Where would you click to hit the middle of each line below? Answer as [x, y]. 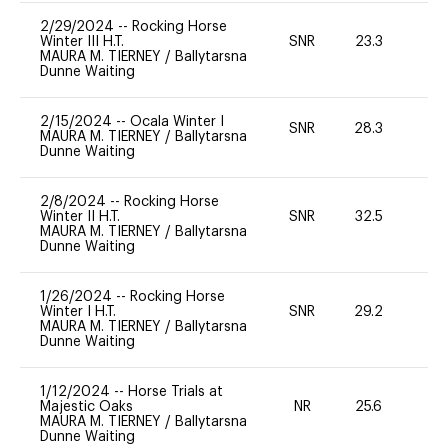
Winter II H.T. [80, 216]
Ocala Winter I [177, 121]
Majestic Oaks [86, 406]
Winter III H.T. [82, 41]
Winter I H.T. [78, 311]
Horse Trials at [175, 391]
